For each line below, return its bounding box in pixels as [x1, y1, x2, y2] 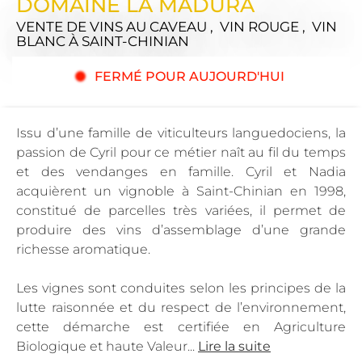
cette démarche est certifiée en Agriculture [16, 318, 346, 335]
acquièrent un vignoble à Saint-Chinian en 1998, [16, 183, 346, 199]
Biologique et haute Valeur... [16, 338, 198, 354]
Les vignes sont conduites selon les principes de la [16, 280, 346, 296]
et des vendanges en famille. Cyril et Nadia [16, 163, 346, 179]
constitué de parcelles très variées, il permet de [16, 202, 346, 218]
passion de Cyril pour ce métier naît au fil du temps [16, 144, 346, 160]
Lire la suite [198, 338, 271, 354]
